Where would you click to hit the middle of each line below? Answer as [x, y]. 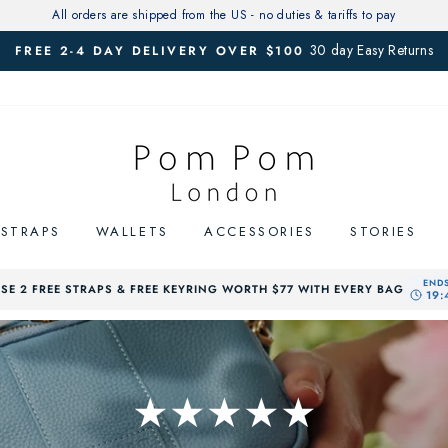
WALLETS [132, 231]
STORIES [383, 231]
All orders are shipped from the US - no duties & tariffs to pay [224, 15]
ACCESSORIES [259, 231]
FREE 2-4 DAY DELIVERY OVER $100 [159, 51]
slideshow [265, 103]
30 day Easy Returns [371, 50]
